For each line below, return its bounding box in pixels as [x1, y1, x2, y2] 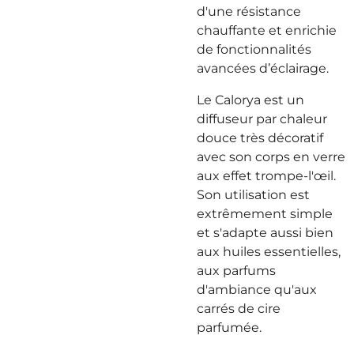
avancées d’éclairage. [197, 61, 329, 76]
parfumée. [197, 320, 262, 335]
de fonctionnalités [197, 42, 311, 57]
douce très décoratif [197, 130, 323, 145]
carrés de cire [197, 301, 281, 316]
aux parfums [197, 263, 276, 278]
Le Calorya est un [197, 92, 304, 107]
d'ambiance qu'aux [197, 282, 317, 297]
